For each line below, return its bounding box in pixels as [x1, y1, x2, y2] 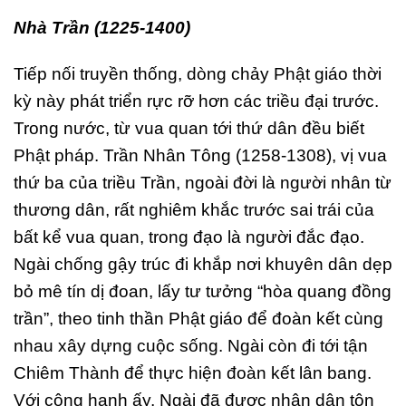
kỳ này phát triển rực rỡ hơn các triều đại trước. [14, 91, 379, 111]
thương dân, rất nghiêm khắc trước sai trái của [14, 199, 374, 219]
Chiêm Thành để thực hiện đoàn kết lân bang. [14, 362, 372, 382]
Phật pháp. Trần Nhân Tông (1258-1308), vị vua [14, 145, 387, 165]
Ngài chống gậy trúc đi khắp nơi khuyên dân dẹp [14, 254, 392, 274]
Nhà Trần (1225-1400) [14, 17, 190, 37]
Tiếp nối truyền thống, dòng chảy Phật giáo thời [14, 63, 382, 83]
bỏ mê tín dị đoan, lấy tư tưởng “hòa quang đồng [14, 281, 391, 301]
